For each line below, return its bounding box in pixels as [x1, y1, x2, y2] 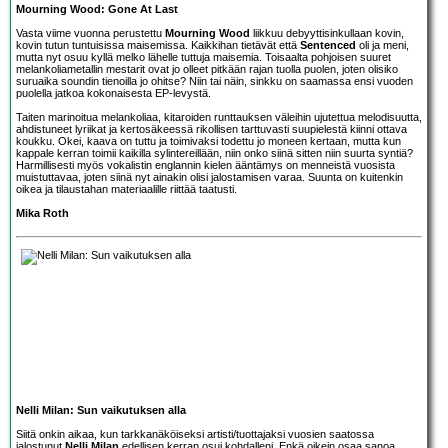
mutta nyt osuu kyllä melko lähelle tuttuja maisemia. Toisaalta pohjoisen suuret [16, 50, 391, 63]
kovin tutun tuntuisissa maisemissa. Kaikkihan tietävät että [16, 38, 300, 51]
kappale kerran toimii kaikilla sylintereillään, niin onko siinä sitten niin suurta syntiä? [16, 146, 413, 159]
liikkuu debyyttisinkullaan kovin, [250, 26, 404, 39]
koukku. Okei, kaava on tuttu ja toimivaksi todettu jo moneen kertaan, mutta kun [16, 134, 401, 147]
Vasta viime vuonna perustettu [16, 26, 165, 39]
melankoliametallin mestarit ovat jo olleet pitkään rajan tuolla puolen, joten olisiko [16, 62, 398, 75]
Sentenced [300, 38, 356, 51]
